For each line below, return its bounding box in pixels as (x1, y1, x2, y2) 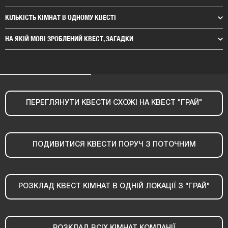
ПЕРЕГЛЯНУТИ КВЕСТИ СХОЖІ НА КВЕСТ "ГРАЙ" (26, 99, 202, 106)
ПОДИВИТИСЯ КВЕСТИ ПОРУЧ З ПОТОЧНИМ (32, 141, 196, 148)
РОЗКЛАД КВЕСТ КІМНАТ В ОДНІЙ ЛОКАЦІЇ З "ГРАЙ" (18, 183, 210, 190)
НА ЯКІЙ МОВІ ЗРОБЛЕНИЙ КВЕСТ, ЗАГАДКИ (5, 34, 133, 43)
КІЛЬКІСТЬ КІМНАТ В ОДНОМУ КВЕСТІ (5, 13, 116, 21)
